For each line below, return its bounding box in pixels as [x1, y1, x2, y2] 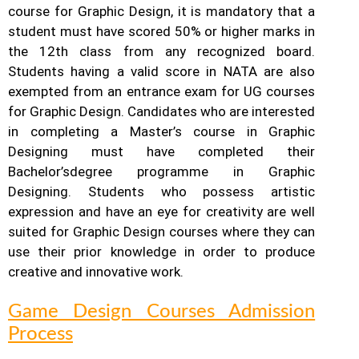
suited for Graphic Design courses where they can [8, 224, 316, 240]
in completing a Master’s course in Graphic [8, 123, 316, 140]
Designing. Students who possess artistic [8, 184, 316, 200]
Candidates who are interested [127, 103, 316, 120]
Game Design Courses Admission [8, 301, 316, 321]
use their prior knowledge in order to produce [8, 244, 316, 260]
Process [8, 324, 73, 344]
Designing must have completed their [8, 143, 316, 160]
